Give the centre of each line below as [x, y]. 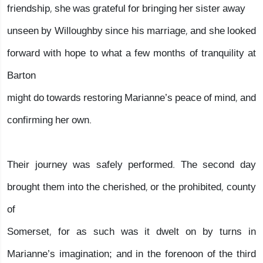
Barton [21, 75]
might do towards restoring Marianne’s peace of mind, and [131, 98]
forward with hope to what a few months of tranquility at [131, 53]
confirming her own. [49, 120]
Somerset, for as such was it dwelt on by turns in [131, 232]
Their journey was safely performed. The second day [131, 165]
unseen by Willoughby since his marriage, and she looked [131, 31]
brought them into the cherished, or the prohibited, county [131, 187]
